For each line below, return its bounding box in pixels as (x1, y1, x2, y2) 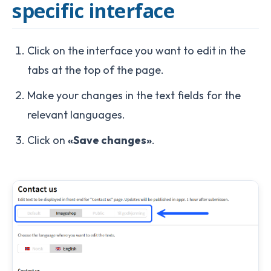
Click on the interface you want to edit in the (27, 43, 246, 57)
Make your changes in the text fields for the (27, 88, 241, 102)
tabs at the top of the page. (27, 62, 164, 77)
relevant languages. (27, 107, 125, 122)
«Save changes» (68, 132, 152, 147)
